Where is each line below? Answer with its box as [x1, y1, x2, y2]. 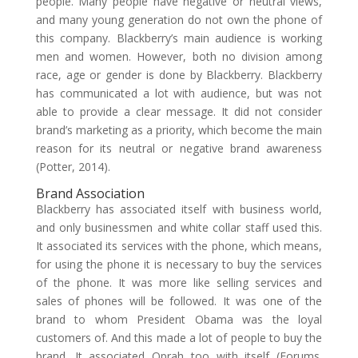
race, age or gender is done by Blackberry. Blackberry [35, 67, 323, 82]
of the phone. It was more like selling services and [35, 275, 323, 290]
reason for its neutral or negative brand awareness [35, 141, 323, 156]
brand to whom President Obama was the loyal [35, 312, 323, 327]
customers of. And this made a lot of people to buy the [35, 330, 323, 345]
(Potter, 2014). [35, 159, 110, 174]
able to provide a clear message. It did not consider [35, 104, 323, 119]
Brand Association [35, 185, 145, 202]
